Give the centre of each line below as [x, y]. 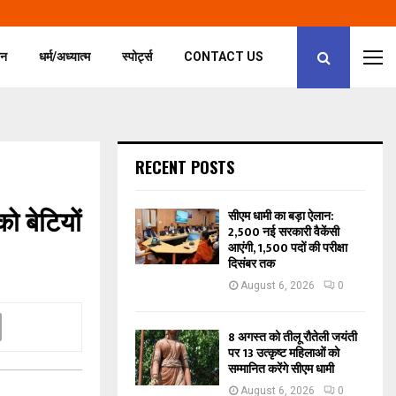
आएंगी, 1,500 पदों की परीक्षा [288, 248]
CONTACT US [224, 57]
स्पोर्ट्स [137, 57]
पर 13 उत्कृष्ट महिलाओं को [284, 353]
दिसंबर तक [251, 264]
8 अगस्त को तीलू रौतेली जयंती [293, 337]
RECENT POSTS [185, 167]
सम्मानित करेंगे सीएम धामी [281, 369]
